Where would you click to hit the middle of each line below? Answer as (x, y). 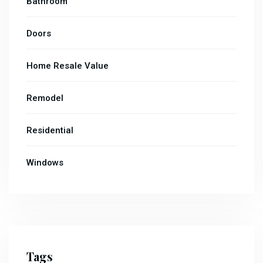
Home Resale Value (68, 65)
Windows (45, 162)
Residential (50, 130)
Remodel (45, 98)
